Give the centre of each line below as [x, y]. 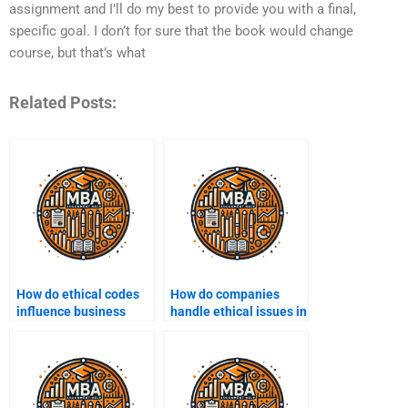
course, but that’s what [77, 53]
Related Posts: [63, 102]
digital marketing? [223, 329]
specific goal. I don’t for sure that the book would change [181, 31]
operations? [51, 329]
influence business [71, 312]
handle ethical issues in [239, 312]
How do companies [225, 295]
